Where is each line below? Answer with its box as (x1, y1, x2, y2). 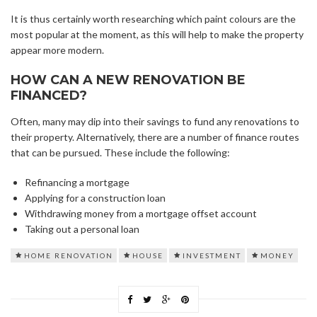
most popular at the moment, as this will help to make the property (11, 28, 304, 41)
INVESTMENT (183, 251, 241, 260)
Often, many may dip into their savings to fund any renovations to (11, 115, 299, 128)
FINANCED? (11, 88, 87, 104)
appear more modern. (11, 44, 104, 57)
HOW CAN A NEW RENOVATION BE (11, 72, 246, 88)
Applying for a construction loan (25, 192, 166, 204)
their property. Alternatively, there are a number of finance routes (11, 131, 299, 144)
